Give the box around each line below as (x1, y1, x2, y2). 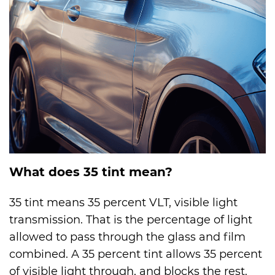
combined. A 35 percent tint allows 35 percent (9, 247, 262, 261)
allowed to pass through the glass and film (9, 230, 246, 244)
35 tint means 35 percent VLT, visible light (9, 196, 238, 210)
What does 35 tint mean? (9, 165, 172, 180)
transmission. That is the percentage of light (9, 213, 252, 227)
